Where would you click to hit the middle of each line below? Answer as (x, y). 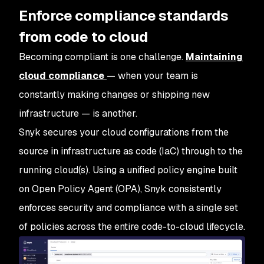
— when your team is (152, 75)
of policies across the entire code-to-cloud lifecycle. (132, 226)
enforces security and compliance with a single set (128, 207)
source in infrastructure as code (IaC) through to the (131, 151)
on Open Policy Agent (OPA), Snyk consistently (120, 189)
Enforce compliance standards (124, 15)
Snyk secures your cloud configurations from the (124, 132)
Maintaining (214, 57)
